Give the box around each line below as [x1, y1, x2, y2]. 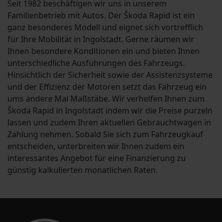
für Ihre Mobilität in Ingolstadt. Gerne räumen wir [7, 34, 194, 45]
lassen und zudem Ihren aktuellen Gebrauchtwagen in [7, 117, 211, 128]
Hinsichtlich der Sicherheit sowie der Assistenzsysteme [7, 69, 213, 81]
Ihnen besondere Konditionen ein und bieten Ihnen [7, 46, 200, 57]
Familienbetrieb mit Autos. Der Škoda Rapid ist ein [7, 10, 195, 21]
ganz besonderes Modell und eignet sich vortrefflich [7, 22, 203, 33]
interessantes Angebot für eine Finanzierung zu [7, 153, 186, 164]
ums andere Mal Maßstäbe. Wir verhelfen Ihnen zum [7, 93, 205, 105]
